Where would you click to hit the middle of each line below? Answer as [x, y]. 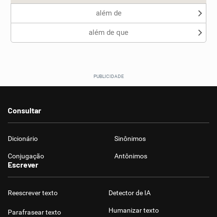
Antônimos [131, 156]
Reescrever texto [33, 193]
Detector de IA [130, 193]
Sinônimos [130, 139]
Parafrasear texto [34, 212]
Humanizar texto [134, 210]
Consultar [24, 110]
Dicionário [23, 139]
